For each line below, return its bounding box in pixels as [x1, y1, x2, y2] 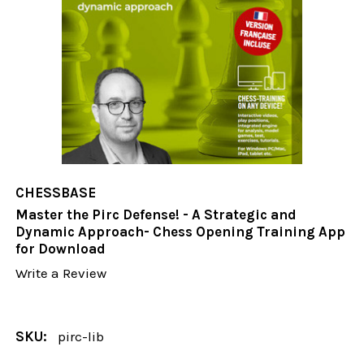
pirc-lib [58, 327, 105, 344]
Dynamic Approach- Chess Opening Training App [15, 223, 346, 240]
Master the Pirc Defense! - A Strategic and [15, 206, 297, 223]
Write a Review [15, 265, 107, 282]
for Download [15, 240, 106, 258]
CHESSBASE [15, 184, 97, 201]
